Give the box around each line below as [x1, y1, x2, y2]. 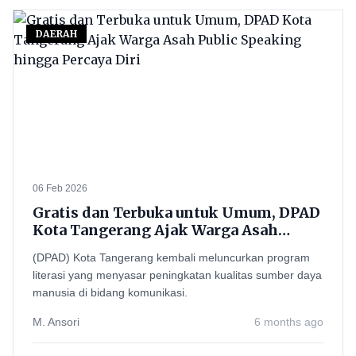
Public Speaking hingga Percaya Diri [33, 238, 301, 257]
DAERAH [36, 28, 77, 40]
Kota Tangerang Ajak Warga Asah [33, 221, 278, 239]
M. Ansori [33, 315, 79, 328]
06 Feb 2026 [33, 183, 87, 194]
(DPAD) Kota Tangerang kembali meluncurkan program [33, 251, 310, 264]
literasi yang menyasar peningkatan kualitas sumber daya [33, 269, 322, 281]
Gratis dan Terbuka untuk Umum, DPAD [33, 203, 320, 222]
